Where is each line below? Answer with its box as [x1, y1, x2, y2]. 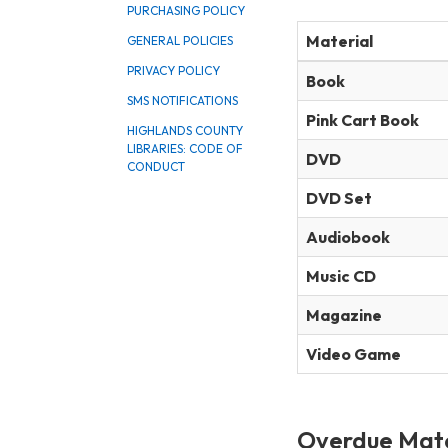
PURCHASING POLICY [127, 3, 245, 18]
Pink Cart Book [306, 109, 419, 130]
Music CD [306, 265, 376, 286]
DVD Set [306, 187, 372, 208]
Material [306, 30, 373, 51]
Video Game [306, 343, 401, 364]
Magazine [306, 304, 382, 325]
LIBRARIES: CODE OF [127, 141, 243, 156]
